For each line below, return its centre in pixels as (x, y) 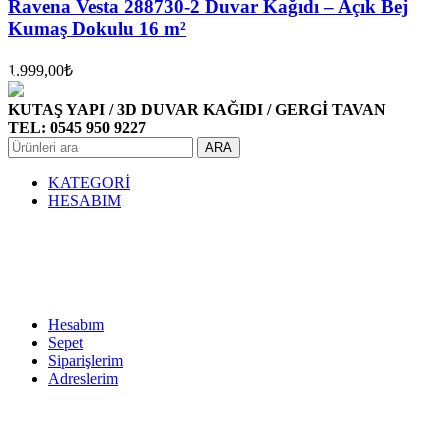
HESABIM (84, 200)
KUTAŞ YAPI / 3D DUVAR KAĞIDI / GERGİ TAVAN (197, 109)
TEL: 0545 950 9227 (77, 127)
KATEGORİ (89, 182)
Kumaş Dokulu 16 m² (97, 28)
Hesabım (76, 324)
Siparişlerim (85, 360)
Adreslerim (83, 378)
